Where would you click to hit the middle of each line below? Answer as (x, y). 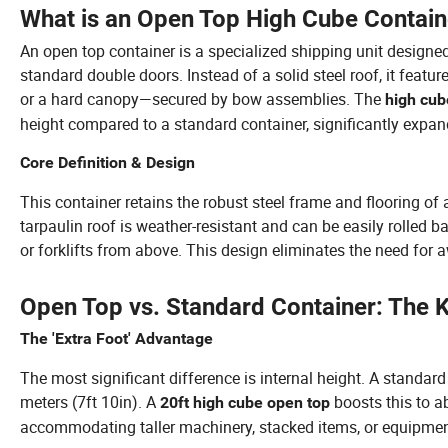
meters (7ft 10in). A (90, 401)
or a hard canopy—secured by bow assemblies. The (202, 98)
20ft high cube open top (245, 402)
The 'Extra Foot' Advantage (116, 338)
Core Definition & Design (107, 162)
